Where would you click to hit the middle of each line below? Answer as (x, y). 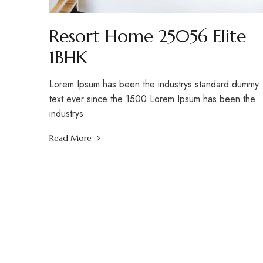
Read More (70, 138)
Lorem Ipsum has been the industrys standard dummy (154, 85)
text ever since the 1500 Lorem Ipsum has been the (152, 99)
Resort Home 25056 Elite (148, 36)
